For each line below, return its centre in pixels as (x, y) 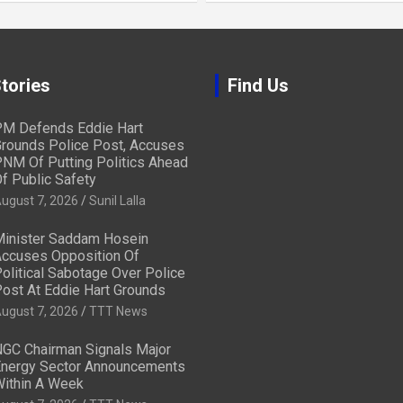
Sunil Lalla (117, 200)
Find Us (258, 85)
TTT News (118, 311)
